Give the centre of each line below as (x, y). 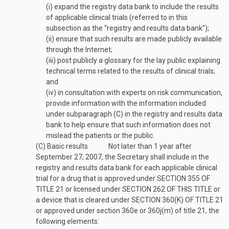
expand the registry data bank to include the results (136, 7)
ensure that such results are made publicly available (138, 39)
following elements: (67, 221)
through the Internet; (79, 50)
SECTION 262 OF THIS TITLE (167, 189)
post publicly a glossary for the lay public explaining (138, 60)
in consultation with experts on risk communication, (139, 93)
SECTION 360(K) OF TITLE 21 (177, 200)
